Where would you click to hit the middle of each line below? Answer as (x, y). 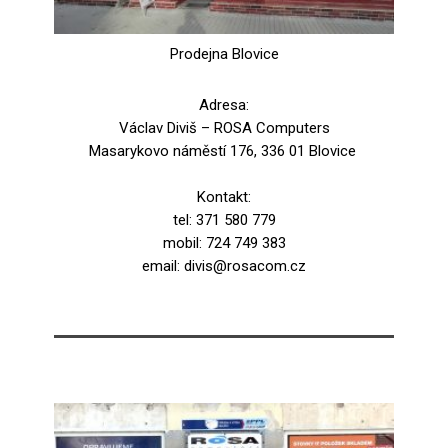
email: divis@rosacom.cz (224, 266)
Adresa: (224, 105)
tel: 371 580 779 (224, 220)
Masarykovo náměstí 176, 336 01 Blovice (224, 151)
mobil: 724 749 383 (224, 243)
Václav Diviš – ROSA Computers (224, 128)
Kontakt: (224, 197)
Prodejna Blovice (224, 54)
